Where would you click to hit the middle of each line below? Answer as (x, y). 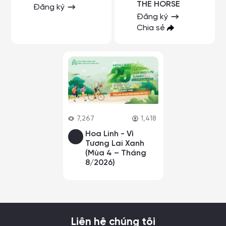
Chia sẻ (152, 28)
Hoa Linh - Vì (109, 134)
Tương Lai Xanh (115, 143)
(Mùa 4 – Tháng (116, 153)
